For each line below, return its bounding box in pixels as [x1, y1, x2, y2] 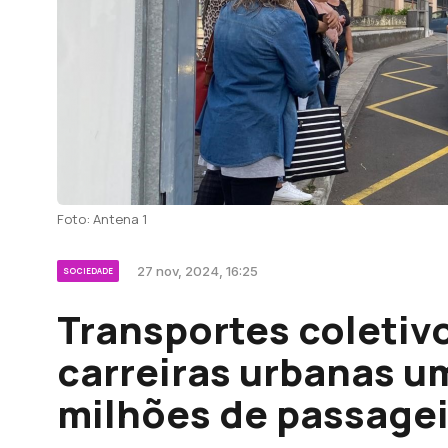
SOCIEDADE [63, 265, 113, 276]
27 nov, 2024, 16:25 [137, 263, 258, 279]
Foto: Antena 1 [57, 210, 147, 228]
